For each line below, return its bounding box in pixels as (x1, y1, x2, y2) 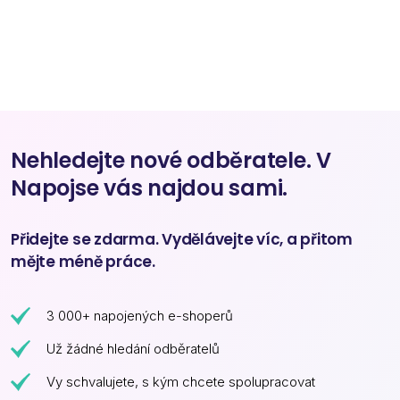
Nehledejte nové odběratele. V (11, 146, 331, 175)
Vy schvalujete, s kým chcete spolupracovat (46, 373, 315, 390)
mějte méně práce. (11, 251, 155, 272)
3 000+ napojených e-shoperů (46, 307, 233, 324)
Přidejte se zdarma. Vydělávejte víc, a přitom (11, 229, 353, 250)
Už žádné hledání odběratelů (46, 340, 220, 357)
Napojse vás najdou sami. (11, 173, 287, 203)
